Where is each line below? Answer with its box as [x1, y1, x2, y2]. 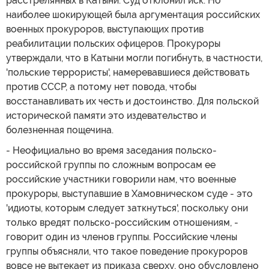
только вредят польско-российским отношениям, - [6, 216, 238, 228]
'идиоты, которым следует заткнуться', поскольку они [6, 202, 248, 214]
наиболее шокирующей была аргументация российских [6, 8, 260, 20]
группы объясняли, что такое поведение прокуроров [6, 245, 247, 257]
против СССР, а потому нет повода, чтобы [6, 80, 196, 92]
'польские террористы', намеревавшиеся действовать [6, 66, 249, 78]
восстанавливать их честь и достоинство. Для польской [6, 95, 259, 107]
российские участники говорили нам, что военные [6, 173, 236, 185]
